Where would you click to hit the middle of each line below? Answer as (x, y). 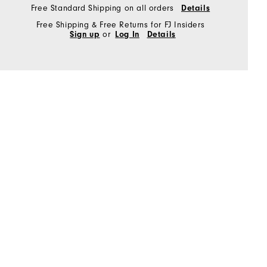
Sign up (85, 34)
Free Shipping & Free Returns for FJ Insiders (120, 25)
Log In (127, 34)
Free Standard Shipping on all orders (103, 8)
